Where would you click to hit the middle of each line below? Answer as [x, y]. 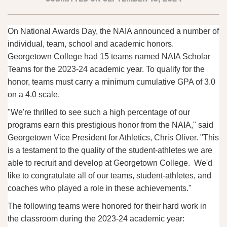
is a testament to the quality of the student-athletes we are [110, 150]
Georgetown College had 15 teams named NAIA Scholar [109, 57]
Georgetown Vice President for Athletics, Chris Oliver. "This [113, 138]
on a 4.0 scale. [34, 95]
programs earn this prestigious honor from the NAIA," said [110, 125]
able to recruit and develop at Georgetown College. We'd [110, 163]
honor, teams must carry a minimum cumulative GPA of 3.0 [111, 82]
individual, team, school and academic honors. [91, 44]
